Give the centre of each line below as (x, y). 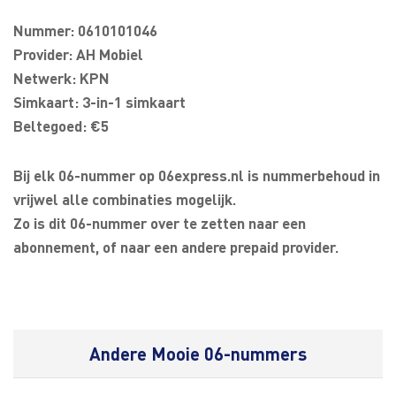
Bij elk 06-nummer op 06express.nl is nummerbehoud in (197, 175)
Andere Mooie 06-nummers (198, 353)
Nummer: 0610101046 (85, 30)
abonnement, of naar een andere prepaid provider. (176, 247)
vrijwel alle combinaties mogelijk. (125, 199)
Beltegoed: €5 (61, 126)
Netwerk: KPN (61, 78)
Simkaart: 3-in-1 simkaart (99, 102)
